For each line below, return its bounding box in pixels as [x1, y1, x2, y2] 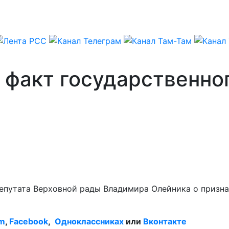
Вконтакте [143, 216, 187, 226]
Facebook [9, 216, 48, 226]
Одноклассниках [55, 216, 124, 226]
